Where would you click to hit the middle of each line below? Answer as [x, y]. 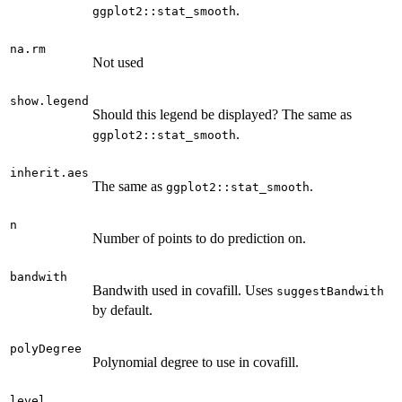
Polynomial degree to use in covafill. [196, 363]
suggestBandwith [330, 292]
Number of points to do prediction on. [199, 239]
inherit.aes [49, 173]
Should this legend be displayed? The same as [222, 115]
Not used [118, 63]
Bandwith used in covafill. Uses [184, 291]
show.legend [49, 101]
